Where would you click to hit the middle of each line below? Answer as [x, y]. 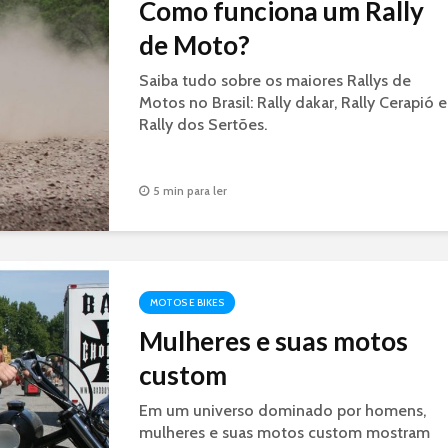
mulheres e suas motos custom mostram [284, 432]
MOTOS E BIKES [187, 302]
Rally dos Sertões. [203, 124]
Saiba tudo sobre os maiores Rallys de [275, 80]
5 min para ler [190, 191]
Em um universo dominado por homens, [282, 410]
